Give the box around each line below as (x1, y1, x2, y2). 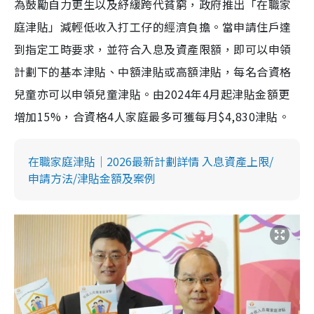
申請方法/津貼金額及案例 (28, 170, 156, 187)
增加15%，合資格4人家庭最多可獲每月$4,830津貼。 (14, 108, 290, 125)
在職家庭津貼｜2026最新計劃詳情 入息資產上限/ (28, 153, 273, 170)
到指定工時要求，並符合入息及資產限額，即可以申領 (14, 41, 292, 58)
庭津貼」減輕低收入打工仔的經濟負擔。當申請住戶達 (14, 18, 292, 36)
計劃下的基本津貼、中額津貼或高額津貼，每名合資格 (14, 63, 292, 81)
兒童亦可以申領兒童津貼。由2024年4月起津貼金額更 (14, 86, 290, 103)
